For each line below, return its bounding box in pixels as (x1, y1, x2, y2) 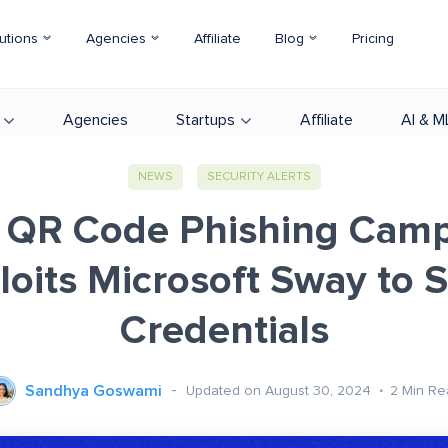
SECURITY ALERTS (206, 171, 311, 183)
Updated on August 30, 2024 (186, 383, 375, 398)
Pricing (352, 32, 394, 46)
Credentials (119, 311, 329, 351)
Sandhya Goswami (25, 383, 162, 399)
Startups (176, 112, 235, 128)
